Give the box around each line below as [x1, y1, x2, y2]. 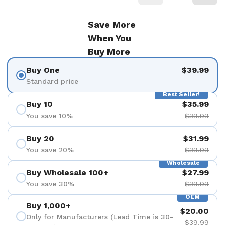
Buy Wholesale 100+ [26, 167, 108, 177]
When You [87, 33, 131, 43]
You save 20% [26, 145, 74, 154]
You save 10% [26, 111, 73, 120]
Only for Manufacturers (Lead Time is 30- [26, 213, 173, 221]
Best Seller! [163, 91, 200, 98]
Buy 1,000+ [26, 201, 71, 210]
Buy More [87, 46, 130, 57]
